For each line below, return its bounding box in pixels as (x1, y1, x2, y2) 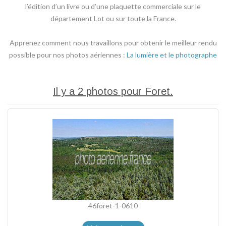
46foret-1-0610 (88, 201, 138, 210)
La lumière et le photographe (127, 50, 217, 59)
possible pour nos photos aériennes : (9, 50, 127, 59)
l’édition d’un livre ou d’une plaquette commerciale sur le (25, 2, 201, 11)
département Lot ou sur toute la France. (50, 14, 176, 23)
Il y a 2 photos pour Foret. (53, 86, 173, 97)
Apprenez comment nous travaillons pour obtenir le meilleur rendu (9, 38, 217, 47)
